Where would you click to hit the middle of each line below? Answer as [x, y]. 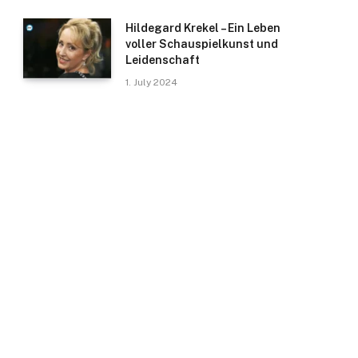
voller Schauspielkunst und [202, 44]
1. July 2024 [151, 83]
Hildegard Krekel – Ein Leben [203, 28]
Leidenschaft [163, 60]
